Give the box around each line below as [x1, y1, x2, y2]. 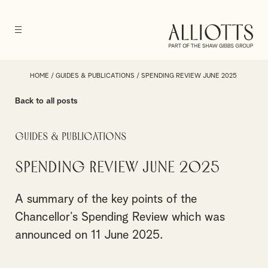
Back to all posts [15, 97, 78, 105]
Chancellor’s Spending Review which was [15, 211, 225, 223]
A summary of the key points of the [15, 193, 197, 205]
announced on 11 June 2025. [15, 229, 163, 241]
